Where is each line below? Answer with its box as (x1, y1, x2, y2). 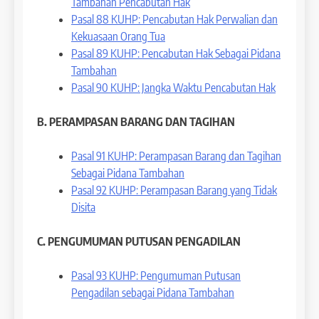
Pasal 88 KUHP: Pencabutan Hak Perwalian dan (71, 11, 278, 26)
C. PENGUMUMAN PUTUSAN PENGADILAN (37, 234, 241, 249)
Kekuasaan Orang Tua (71, 28, 165, 43)
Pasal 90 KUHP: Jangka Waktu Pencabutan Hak (71, 80, 276, 95)
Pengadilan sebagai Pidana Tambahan (71, 285, 234, 300)
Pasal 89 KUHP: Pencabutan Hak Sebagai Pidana (71, 46, 281, 61)
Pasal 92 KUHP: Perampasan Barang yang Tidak (71, 182, 277, 197)
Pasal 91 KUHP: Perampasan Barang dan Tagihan (71, 148, 281, 163)
